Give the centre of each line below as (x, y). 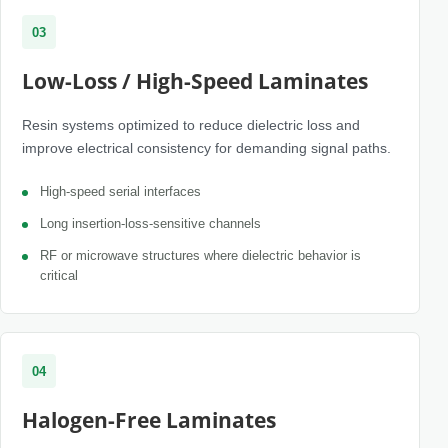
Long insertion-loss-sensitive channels (150, 223)
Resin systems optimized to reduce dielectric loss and (191, 125)
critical (59, 275)
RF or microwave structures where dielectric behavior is (200, 255)
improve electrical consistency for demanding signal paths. (206, 148)
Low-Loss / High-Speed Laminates (195, 81)
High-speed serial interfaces (120, 191)
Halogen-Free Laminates (149, 420)
